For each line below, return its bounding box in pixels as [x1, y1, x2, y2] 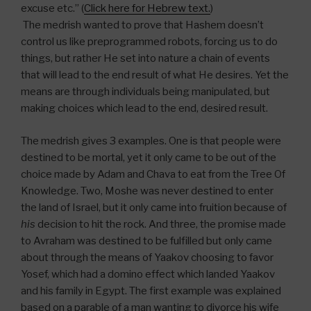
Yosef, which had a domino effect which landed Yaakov [21, 267, 275, 280]
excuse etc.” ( [21, 2, 84, 15]
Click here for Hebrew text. [84, 2, 210, 15]
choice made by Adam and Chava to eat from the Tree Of [21, 167, 285, 180]
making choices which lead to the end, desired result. [21, 102, 268, 115]
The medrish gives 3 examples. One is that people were [21, 134, 281, 147]
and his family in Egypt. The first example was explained [21, 284, 281, 297]
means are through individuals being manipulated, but [21, 85, 270, 98]
